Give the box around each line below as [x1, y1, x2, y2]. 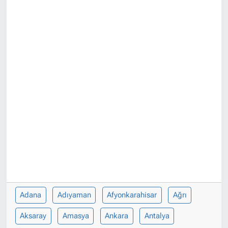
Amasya [62, 211, 89, 221]
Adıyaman [57, 190, 91, 200]
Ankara [105, 211, 129, 221]
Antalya [144, 211, 169, 221]
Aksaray [20, 211, 47, 221]
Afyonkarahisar [107, 190, 157, 200]
